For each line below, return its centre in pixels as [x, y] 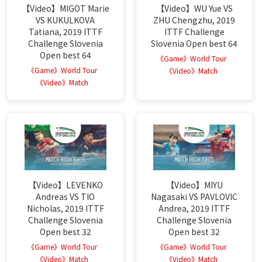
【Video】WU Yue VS [194, 8]
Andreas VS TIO [65, 197]
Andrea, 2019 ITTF [194, 208]
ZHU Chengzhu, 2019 [194, 20]
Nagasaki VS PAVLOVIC [194, 197]
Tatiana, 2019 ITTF [65, 31]
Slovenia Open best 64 [194, 43]
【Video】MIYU [194, 185]
